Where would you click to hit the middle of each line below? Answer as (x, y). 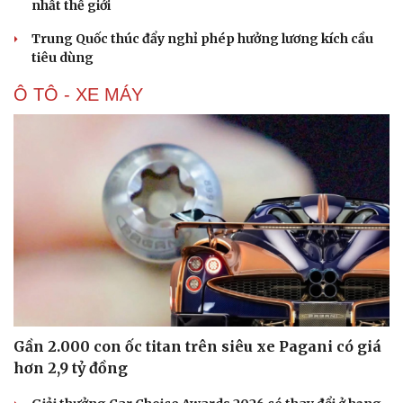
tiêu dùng (63, 58)
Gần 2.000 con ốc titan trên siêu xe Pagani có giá (197, 346)
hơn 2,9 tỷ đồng (71, 367)
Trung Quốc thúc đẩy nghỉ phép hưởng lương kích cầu (202, 39)
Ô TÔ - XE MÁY (78, 95)
